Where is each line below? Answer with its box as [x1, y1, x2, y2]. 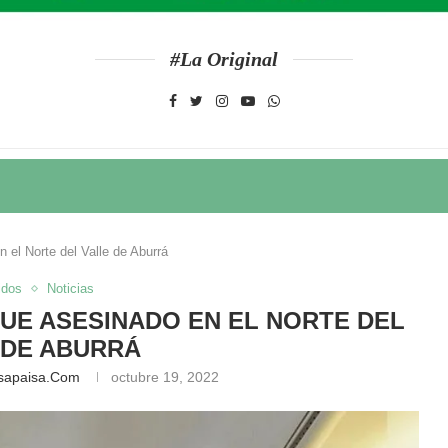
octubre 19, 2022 [111, 369, 220, 385]
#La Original [170, 48, 278, 70]
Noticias [47, 281, 95, 296]
